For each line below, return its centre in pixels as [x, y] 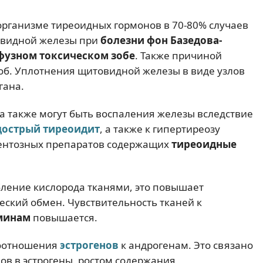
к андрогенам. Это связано [186, 245]
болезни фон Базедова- [161, 40]
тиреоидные [204, 144]
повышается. [64, 218]
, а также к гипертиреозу [160, 129]
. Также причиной [178, 55]
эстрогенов [89, 245]
